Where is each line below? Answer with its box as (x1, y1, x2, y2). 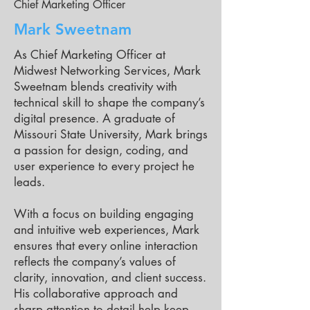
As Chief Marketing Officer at (14, 47, 165, 62)
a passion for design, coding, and (14, 143, 188, 158)
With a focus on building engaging (14, 206, 194, 221)
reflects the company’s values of (14, 254, 176, 269)
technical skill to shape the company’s (14, 95, 205, 110)
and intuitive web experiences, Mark (14, 222, 199, 237)
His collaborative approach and (14, 286, 178, 301)
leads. (14, 174, 45, 190)
